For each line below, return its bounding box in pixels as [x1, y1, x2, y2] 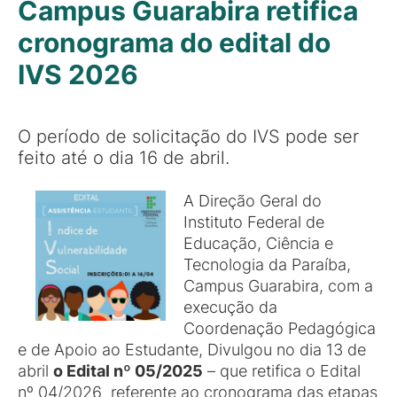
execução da [183, 298, 278, 316]
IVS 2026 [18, 58, 138, 90]
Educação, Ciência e [183, 234, 334, 253]
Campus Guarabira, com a [183, 276, 374, 295]
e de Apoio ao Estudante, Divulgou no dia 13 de [18, 340, 366, 359]
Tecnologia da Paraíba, [183, 255, 352, 274]
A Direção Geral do [183, 191, 323, 210]
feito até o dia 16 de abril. [18, 146, 230, 168]
